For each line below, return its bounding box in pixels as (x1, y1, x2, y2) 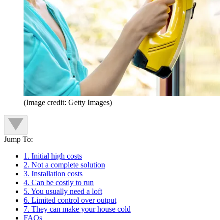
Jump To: (4, 135, 33, 143)
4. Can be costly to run (24, 178, 94, 187)
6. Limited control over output (24, 195, 116, 204)
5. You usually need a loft (24, 187, 102, 195)
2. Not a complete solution (24, 160, 105, 169)
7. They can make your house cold (24, 204, 131, 213)
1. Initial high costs (24, 151, 82, 160)
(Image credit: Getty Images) (24, 98, 112, 107)
